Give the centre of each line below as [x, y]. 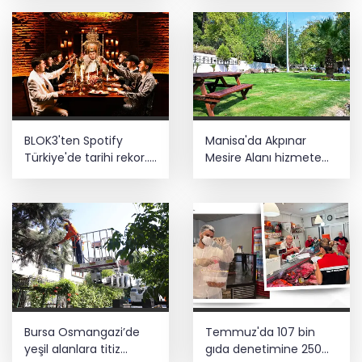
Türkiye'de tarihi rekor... [88, 158]
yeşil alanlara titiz [72, 349]
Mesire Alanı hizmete [263, 158]
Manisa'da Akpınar [256, 141]
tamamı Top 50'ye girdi [90, 192]
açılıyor [225, 175]
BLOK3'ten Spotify [74, 141]
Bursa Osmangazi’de [82, 332]
